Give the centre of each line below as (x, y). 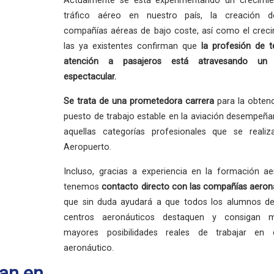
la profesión (226, 46)
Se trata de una (97, 101)
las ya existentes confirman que (133, 46)
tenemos (83, 187)
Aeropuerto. (88, 147)
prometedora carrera (172, 101)
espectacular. (90, 77)
